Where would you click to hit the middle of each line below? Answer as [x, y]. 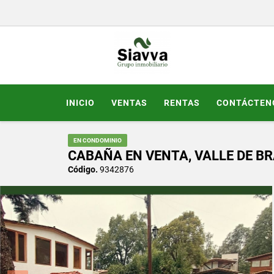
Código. [83, 169]
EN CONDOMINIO [98, 140]
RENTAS [182, 102]
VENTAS [129, 102]
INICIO [80, 102]
